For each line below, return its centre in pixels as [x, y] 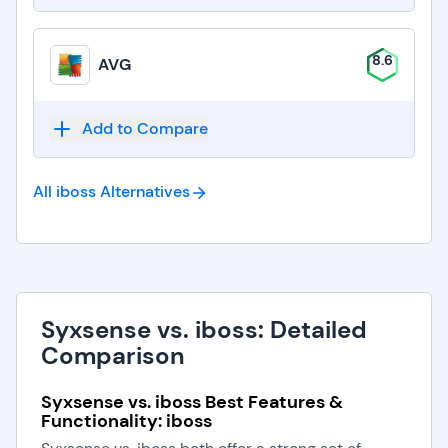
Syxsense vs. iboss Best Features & [192, 402]
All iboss [64, 191]
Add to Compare [145, 128]
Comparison [113, 355]
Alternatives [145, 191]
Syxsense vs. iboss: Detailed [204, 329]
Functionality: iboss [126, 421]
